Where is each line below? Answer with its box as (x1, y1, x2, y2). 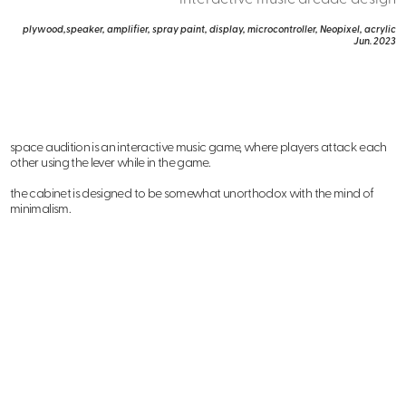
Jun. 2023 (353, 36, 396, 47)
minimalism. (10, 202, 71, 217)
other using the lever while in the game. (10, 156, 213, 170)
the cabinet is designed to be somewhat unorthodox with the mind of (10, 187, 374, 201)
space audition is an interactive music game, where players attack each (10, 140, 387, 155)
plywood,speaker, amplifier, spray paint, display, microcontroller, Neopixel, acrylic (22, 24, 396, 35)
